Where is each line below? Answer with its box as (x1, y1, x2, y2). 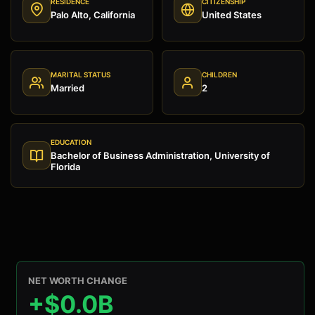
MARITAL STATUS (51, 70, 110, 79)
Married (51, 82, 84, 94)
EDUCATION (51, 138, 91, 147)
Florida (51, 161, 80, 173)
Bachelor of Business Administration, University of (51, 150, 270, 162)
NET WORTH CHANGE (28, 275, 127, 287)
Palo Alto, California (51, 9, 135, 21)
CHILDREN (202, 70, 237, 79)
